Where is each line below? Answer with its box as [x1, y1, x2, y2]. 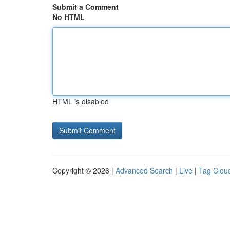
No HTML [52, 12, 85, 22]
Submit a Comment [52, 2, 119, 12]
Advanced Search [116, 165, 173, 176]
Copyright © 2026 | [52, 165, 116, 176]
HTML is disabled [52, 96, 109, 106]
